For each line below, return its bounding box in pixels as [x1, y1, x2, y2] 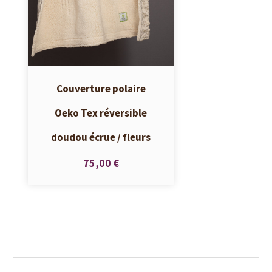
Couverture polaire [56, 82, 146, 96]
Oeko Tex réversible [55, 106, 148, 120]
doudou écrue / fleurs [51, 131, 151, 144]
